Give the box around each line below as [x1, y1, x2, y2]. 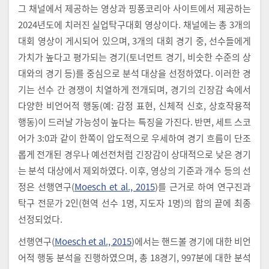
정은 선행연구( [18, 180, 74, 193]
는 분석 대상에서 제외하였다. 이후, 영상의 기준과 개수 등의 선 [18, 163, 251, 177]
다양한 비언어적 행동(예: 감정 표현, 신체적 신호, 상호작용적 [18, 98, 251, 112]
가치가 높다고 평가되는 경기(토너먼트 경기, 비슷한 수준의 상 [18, 50, 251, 63]
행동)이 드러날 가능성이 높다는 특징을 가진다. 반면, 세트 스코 [18, 115, 251, 128]
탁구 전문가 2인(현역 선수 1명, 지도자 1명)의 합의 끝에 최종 [18, 196, 251, 209]
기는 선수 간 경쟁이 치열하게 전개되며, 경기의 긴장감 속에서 [18, 82, 251, 95]
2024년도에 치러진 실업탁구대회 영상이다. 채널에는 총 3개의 [18, 17, 251, 31]
